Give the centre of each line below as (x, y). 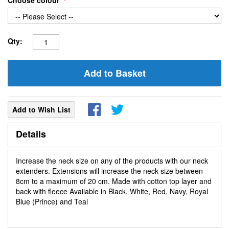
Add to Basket (114, 73)
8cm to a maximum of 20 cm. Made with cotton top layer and (114, 181)
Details (31, 134)
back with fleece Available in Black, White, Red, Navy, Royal (112, 191)
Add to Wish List (41, 109)
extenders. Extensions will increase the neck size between (109, 171)
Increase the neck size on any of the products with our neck (112, 161)
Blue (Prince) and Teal (52, 201)
